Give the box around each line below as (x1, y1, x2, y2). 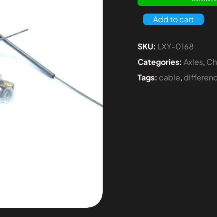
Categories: (138, 57, 182, 67)
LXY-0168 (157, 41, 194, 52)
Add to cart (153, 14, 194, 25)
